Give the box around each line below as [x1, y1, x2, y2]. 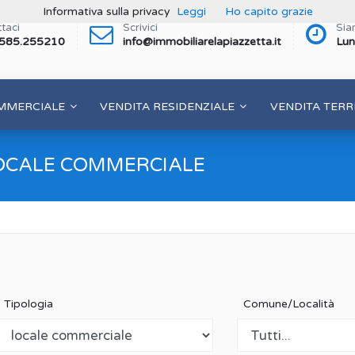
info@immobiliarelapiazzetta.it [123, 35, 281, 48]
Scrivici [123, 21, 158, 34]
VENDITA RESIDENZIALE [100, 99, 235, 113]
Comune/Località [237, 297, 335, 311]
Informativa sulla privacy [42, 5, 170, 18]
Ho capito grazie [224, 5, 313, 18]
